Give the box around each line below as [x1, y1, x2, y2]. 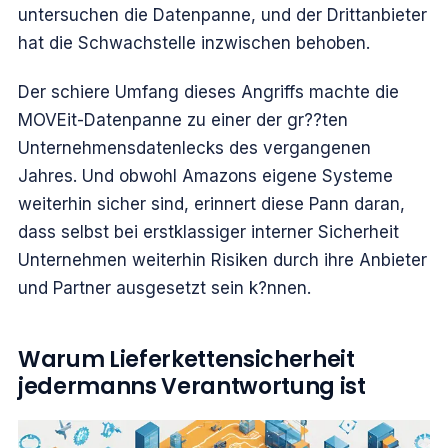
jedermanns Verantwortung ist [18, 370, 366, 402]
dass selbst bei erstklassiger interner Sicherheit [18, 221, 399, 242]
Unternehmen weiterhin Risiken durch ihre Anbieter [18, 249, 427, 270]
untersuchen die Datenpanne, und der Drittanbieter [18, 5, 427, 26]
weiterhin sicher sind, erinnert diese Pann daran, [18, 193, 405, 214]
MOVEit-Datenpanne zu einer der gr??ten [18, 109, 348, 130]
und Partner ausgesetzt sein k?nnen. [18, 277, 311, 298]
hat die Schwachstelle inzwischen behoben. [18, 33, 370, 54]
